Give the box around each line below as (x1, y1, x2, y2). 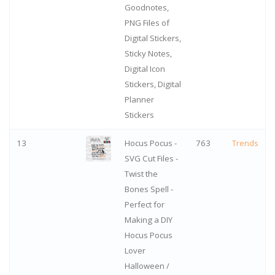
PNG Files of (124, 17, 169, 29)
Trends (231, 137, 258, 149)
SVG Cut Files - (124, 153, 178, 165)
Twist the (124, 168, 158, 180)
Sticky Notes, (124, 48, 172, 60)
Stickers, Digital (124, 79, 181, 90)
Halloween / (124, 260, 169, 272)
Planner (124, 94, 154, 106)
